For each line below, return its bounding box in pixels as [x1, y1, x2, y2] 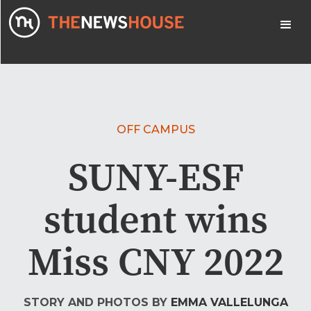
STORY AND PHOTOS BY [23, 296, 171, 309]
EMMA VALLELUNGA [170, 296, 288, 309]
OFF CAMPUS [116, 123, 195, 136]
